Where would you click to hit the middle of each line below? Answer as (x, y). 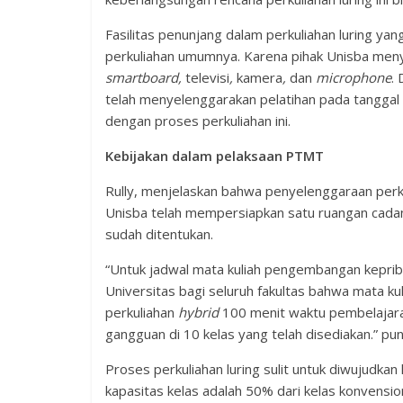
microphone (354, 77)
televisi (207, 77)
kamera (260, 77)
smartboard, (145, 77)
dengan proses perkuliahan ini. (198, 121)
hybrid (198, 312)
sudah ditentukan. (159, 234)
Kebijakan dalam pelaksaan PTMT (215, 156)
